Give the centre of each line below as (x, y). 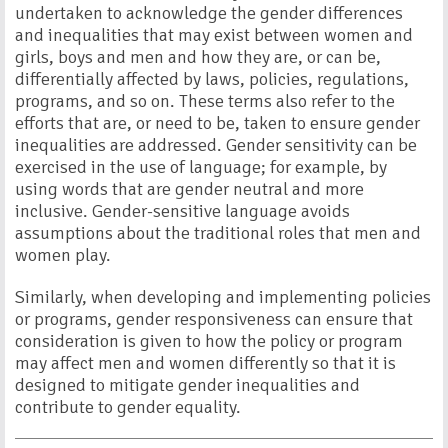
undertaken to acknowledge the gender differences (209, 13)
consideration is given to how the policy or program (209, 341)
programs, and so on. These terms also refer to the (205, 101)
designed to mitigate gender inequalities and (187, 385)
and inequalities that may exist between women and (214, 35)
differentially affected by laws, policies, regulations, (212, 79)
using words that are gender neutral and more (189, 189)
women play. (63, 255)
